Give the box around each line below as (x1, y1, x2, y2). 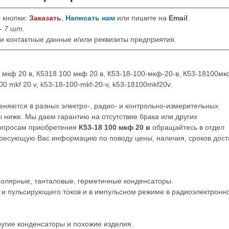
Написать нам (65, 14, 117, 22)
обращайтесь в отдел (150, 123, 224, 131)
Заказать (29, 14, 61, 22)
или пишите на (117, 14, 169, 22)
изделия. (104, 220, 133, 228)
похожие (73, 220, 104, 228)
